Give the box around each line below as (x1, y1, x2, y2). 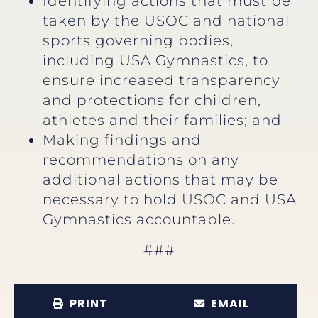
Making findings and (43, 131, 202, 149)
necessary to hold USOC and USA (43, 191, 297, 209)
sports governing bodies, (43, 32, 234, 50)
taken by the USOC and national (43, 12, 290, 30)
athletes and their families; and (43, 111, 282, 129)
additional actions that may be (43, 171, 278, 189)
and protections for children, (43, 92, 261, 109)
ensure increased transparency (43, 72, 280, 89)
